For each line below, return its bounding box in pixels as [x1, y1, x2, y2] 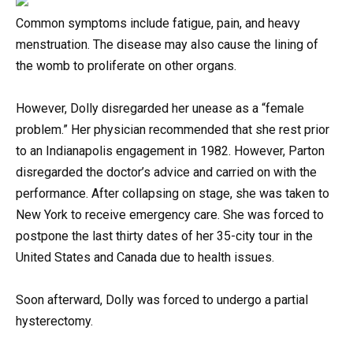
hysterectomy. [16, 314, 93, 329]
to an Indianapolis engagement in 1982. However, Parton [16, 143, 325, 159]
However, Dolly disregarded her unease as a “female [16, 101, 304, 117]
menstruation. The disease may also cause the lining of [16, 37, 318, 52]
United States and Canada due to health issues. [16, 250, 274, 266]
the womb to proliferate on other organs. [16, 58, 236, 73]
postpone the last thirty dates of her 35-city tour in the [16, 229, 313, 244]
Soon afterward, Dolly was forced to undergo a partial [16, 292, 308, 308]
